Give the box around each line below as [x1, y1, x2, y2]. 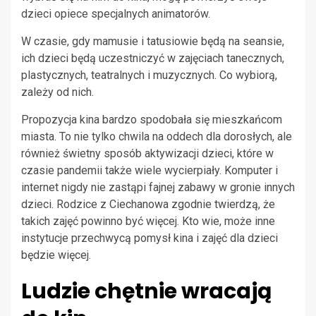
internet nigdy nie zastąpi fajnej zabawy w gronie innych [21, 180, 295, 194]
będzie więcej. [21, 248, 91, 262]
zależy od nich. [21, 85, 94, 99]
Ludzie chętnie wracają [21, 276, 272, 306]
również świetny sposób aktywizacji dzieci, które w [21, 146, 274, 160]
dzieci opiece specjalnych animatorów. [21, 6, 210, 20]
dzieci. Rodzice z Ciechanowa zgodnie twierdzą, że [21, 197, 275, 211]
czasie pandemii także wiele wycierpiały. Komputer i [21, 163, 278, 177]
